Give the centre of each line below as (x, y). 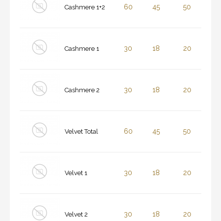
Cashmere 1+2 (85, 7)
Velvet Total (81, 132)
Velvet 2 (76, 215)
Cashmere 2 (82, 90)
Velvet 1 (76, 173)
